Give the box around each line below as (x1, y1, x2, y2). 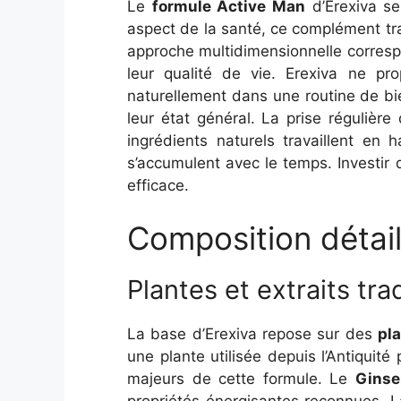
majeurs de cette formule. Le (127, 370, 355, 388)
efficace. (127, 175, 189, 194)
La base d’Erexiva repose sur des (127, 325, 378, 343)
